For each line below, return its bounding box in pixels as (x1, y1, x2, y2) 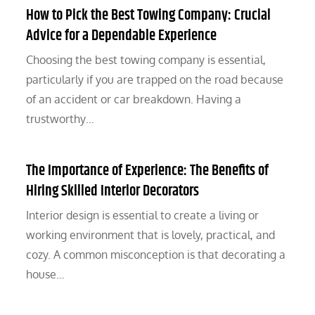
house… (26, 267, 65, 282)
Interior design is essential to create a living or (26, 208, 259, 223)
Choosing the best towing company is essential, (26, 53, 266, 67)
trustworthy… (26, 112, 95, 127)
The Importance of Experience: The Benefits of (26, 160, 269, 183)
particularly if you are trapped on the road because (26, 72, 284, 87)
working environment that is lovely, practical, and (26, 228, 276, 243)
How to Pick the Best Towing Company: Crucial (26, 4, 271, 27)
